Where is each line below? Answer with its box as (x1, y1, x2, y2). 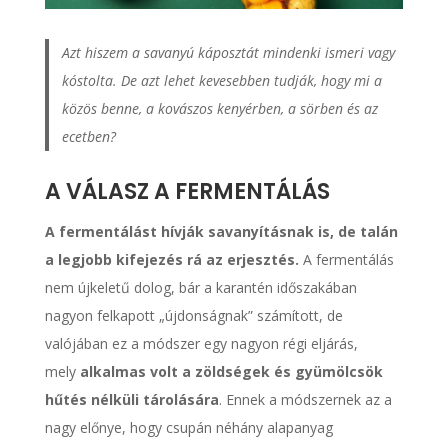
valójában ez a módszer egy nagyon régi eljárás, (44, 333, 358, 353)
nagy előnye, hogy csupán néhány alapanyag (44, 417, 333, 437)
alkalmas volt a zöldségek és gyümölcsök (79, 361, 383, 381)
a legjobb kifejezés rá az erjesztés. (44, 249, 299, 269)
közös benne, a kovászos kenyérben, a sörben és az (62, 99, 379, 119)
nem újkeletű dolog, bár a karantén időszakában (44, 277, 357, 297)
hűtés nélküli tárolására (44, 389, 219, 409)
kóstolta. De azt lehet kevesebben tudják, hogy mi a (62, 71, 383, 91)
